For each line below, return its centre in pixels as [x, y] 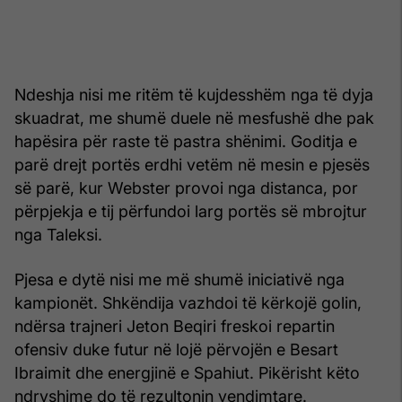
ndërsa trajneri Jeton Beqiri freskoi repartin [175, 326]
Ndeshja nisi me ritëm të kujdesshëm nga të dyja [194, 94]
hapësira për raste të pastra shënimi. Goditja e [186, 141]
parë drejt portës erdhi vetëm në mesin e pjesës [192, 164]
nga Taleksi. [58, 234]
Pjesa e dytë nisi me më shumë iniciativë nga [179, 279]
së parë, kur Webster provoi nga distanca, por [186, 188]
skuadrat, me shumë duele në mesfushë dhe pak [194, 118]
